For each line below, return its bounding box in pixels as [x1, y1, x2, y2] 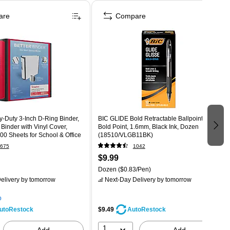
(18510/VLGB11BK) [98, 131, 153, 139]
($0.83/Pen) [116, 165, 151, 173]
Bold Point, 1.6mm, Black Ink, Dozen [98, 123, 199, 130]
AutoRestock [127, 205, 166, 213]
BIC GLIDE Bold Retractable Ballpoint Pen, [98, 114, 217, 122]
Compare [115, 11, 146, 20]
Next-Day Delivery [104, 176, 156, 183]
